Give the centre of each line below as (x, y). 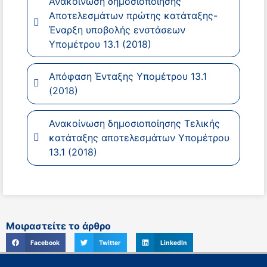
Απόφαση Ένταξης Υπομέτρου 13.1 (128, 77)
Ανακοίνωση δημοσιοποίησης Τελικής (134, 124)
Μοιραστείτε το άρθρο (58, 226)
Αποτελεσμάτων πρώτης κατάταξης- (133, 15)
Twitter (110, 243)
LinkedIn (173, 243)
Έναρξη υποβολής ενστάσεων (117, 30)
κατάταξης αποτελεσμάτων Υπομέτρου (139, 138)
